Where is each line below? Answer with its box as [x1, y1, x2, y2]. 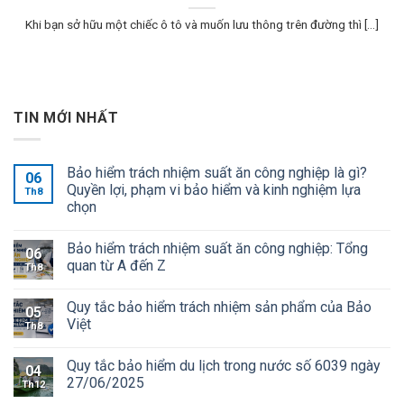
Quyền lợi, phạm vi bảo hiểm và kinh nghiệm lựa [67, 181, 361, 199]
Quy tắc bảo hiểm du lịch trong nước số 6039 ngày [67, 357, 381, 375]
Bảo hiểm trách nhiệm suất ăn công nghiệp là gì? [67, 164, 367, 182]
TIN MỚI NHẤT [14, 108, 119, 126]
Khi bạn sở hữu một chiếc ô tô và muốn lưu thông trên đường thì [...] [25, 16, 379, 32]
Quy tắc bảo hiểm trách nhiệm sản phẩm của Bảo [67, 298, 372, 317]
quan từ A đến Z [67, 257, 166, 275]
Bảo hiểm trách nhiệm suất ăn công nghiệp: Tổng [67, 240, 368, 258]
